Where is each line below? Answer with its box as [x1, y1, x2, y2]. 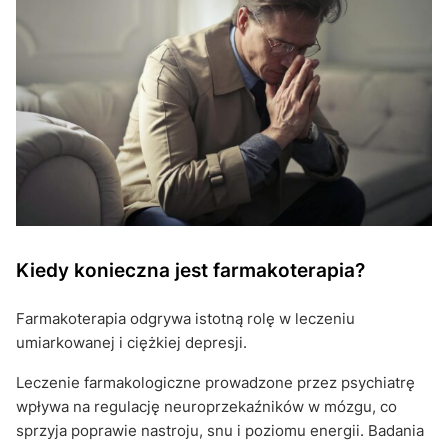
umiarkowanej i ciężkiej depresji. [16, 332, 247, 352]
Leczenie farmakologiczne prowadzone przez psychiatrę [16, 372, 415, 392]
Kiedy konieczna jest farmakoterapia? [16, 257, 365, 282]
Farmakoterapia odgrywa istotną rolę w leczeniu [16, 308, 355, 328]
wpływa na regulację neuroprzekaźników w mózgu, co [16, 396, 397, 416]
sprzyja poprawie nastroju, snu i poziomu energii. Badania [16, 420, 424, 440]
